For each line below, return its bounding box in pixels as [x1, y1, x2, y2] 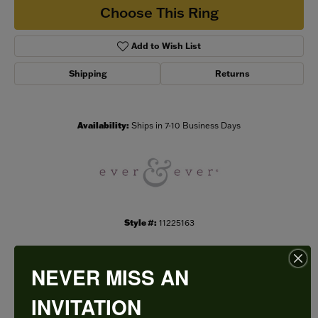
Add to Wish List [131, 40, 202, 52]
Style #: [124, 217, 157, 229]
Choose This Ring [99, 2, 219, 21]
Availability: [77, 120, 129, 131]
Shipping [68, 68, 106, 79]
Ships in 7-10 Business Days [131, 120, 241, 131]
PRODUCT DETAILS [81, 280, 237, 302]
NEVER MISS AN [31, 262, 189, 292]
